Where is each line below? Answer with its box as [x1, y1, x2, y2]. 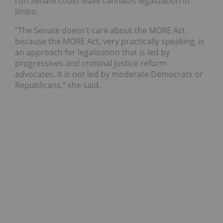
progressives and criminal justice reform [15, 58, 167, 69]
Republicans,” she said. [15, 80, 101, 91]
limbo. [15, 6, 38, 17]
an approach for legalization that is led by [15, 47, 170, 58]
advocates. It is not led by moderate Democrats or [15, 69, 203, 80]
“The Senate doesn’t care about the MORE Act [15, 25, 185, 36]
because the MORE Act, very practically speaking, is [15, 36, 205, 47]
